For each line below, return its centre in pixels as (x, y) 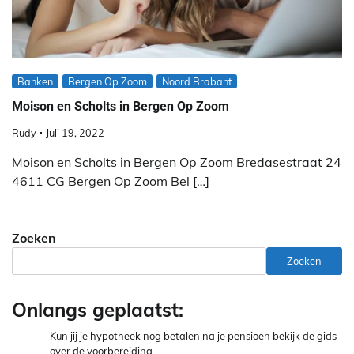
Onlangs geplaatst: (98, 309)
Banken (35, 82)
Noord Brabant (197, 82)
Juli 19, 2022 (75, 132)
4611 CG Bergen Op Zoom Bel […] (111, 181)
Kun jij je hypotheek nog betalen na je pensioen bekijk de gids (193, 335)
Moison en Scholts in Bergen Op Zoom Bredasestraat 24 (177, 162)
